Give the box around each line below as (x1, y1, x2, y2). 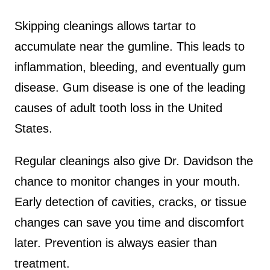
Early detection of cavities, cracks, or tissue (14, 195, 246, 209)
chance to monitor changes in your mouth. (14, 174, 240, 188)
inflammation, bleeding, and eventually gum (14, 60, 246, 74)
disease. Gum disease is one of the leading (14, 80, 245, 94)
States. (14, 121, 52, 135)
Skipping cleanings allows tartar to (14, 19, 196, 33)
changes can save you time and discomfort (14, 215, 244, 229)
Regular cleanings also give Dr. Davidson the (14, 154, 253, 168)
